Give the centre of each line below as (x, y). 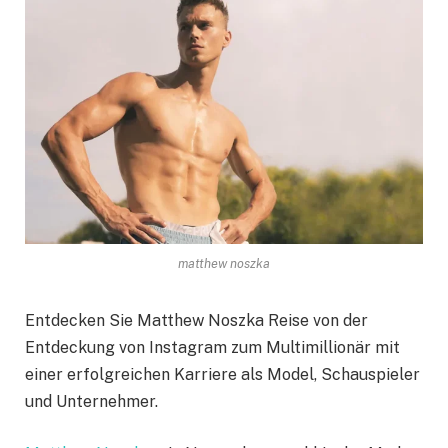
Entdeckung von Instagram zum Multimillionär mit (212, 348)
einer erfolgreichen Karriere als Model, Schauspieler (222, 375)
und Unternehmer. (91, 402)
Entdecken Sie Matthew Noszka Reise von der (196, 321)
